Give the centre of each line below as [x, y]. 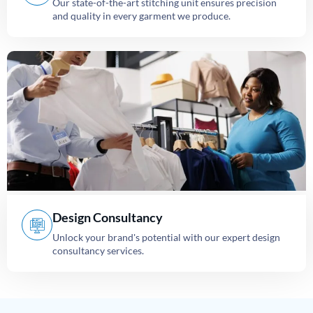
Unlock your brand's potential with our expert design [166, 238]
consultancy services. [98, 251]
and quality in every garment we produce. [141, 16]
